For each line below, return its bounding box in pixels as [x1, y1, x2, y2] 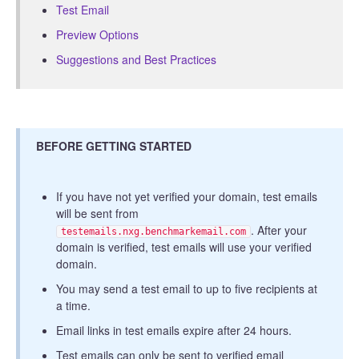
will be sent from [56, 205, 139, 222]
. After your [251, 222, 307, 239]
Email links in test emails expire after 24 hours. [56, 322, 292, 339]
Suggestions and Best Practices [56, 51, 216, 68]
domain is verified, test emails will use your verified [56, 239, 312, 256]
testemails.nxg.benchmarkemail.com [61, 226, 246, 238]
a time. [56, 297, 91, 314]
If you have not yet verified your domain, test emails [56, 188, 317, 205]
